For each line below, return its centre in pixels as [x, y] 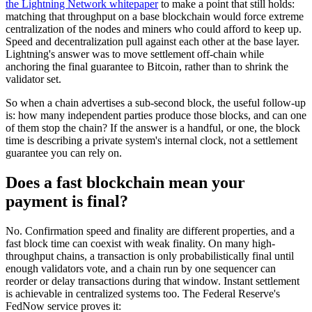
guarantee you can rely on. [64, 153]
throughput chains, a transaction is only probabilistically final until [150, 256]
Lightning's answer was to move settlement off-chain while [135, 54]
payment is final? [67, 202]
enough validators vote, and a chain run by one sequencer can [141, 269]
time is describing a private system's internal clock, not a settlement [151, 141]
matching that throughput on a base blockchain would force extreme [155, 17]
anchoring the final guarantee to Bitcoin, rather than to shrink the [147, 67]
